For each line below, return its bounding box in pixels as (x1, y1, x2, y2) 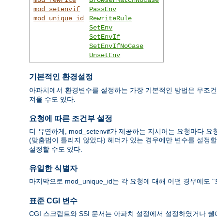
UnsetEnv (89, 51, 121, 59)
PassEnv (89, 5, 117, 13)
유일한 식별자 (29, 164, 77, 172)
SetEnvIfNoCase (89, 42, 144, 50)
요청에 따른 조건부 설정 (29, 114, 112, 123)
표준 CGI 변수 (29, 197, 77, 205)
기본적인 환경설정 (29, 73, 93, 81)
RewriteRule (89, 14, 132, 22)
